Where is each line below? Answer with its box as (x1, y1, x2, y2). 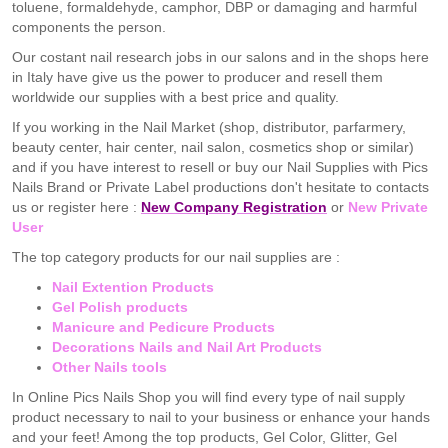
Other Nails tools (52, 359, 167, 375)
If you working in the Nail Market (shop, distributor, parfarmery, (12, 119, 406, 135)
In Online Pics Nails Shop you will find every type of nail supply (12, 389, 405, 405)
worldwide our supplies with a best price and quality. (12, 89, 339, 105)
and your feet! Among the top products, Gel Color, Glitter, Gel (12, 429, 397, 445)
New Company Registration (141, 199, 327, 215)
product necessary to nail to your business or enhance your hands (12, 409, 430, 425)
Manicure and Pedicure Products (52, 319, 275, 335)
